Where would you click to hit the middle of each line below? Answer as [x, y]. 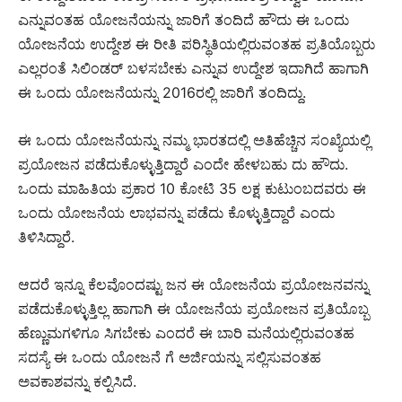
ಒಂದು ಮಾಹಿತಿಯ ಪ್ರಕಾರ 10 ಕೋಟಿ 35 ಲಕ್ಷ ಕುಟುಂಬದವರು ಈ [192, 188]
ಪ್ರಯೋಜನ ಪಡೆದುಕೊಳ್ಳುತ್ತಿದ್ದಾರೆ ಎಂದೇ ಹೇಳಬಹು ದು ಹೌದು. [183, 164]
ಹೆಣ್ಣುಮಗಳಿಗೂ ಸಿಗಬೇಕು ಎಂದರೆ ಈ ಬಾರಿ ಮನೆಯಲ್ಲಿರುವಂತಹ [186, 332]
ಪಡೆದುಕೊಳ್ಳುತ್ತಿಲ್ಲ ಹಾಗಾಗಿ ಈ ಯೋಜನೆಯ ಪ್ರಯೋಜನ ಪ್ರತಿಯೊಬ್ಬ [193, 308]
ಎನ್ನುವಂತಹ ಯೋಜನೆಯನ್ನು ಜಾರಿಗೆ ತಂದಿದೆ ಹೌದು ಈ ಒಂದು [184, 19]
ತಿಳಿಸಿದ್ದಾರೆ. [46, 236]
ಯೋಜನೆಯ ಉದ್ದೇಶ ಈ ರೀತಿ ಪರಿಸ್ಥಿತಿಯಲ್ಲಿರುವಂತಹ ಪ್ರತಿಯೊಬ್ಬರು [197, 44]
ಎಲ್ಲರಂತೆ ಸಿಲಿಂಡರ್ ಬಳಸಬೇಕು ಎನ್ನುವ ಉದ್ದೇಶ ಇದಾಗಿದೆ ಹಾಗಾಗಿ [193, 68]
